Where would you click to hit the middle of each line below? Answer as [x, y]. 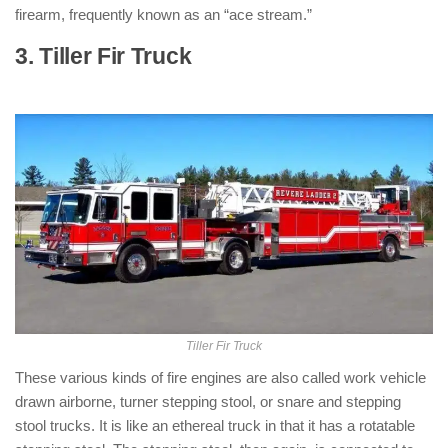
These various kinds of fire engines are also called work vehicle [220, 377]
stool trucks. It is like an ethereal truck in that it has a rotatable [215, 425]
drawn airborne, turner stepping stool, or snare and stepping [208, 401]
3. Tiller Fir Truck [103, 56]
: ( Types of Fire [273, 56]
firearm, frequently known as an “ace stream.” [163, 14]
